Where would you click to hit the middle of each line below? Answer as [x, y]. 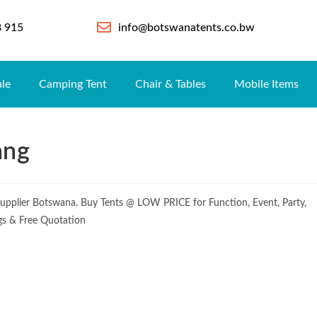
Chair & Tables [171, 84]
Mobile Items [267, 84]
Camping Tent [73, 84]
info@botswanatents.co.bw [186, 28]
